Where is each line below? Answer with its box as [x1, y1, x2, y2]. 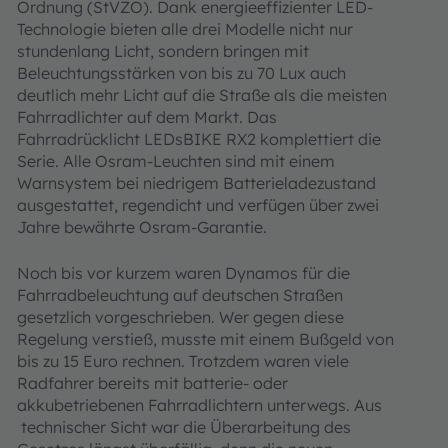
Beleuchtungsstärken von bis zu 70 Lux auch [17, 63, 346, 84]
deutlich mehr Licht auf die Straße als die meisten [17, 85, 387, 106]
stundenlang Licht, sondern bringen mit [17, 41, 309, 62]
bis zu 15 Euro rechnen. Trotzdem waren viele [17, 351, 349, 372]
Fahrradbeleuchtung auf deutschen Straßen [17, 285, 343, 306]
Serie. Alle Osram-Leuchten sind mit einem [17, 151, 335, 172]
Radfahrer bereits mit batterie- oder [17, 373, 288, 394]
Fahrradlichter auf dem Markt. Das [17, 107, 277, 128]
